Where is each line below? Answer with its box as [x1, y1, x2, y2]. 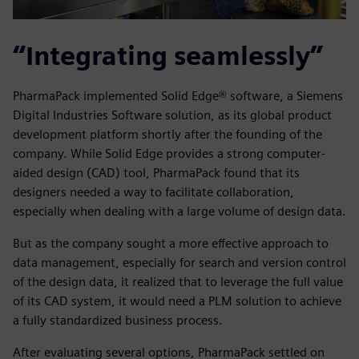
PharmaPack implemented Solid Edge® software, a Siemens [13, 88, 343, 104]
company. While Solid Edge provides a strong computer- [13, 146, 325, 162]
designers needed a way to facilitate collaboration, [13, 184, 294, 200]
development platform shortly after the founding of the [13, 127, 322, 143]
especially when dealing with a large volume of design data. [13, 204, 346, 220]
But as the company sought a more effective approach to [13, 236, 329, 252]
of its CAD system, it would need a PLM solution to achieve [13, 293, 341, 309]
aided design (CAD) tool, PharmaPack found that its [13, 165, 300, 181]
